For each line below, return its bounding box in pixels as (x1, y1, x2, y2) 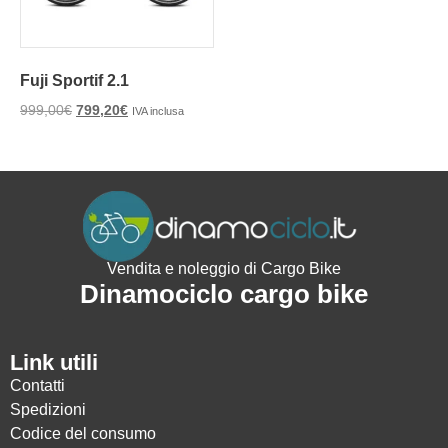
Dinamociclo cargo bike (80, 279, 368, 310)
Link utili (10, 350, 98, 376)
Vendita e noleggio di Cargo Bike (107, 260, 341, 278)
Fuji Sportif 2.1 (20, 72, 129, 90)
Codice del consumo (10, 425, 156, 443)
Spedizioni (10, 401, 86, 419)
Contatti (10, 377, 65, 395)
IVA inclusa (132, 105, 184, 118)
